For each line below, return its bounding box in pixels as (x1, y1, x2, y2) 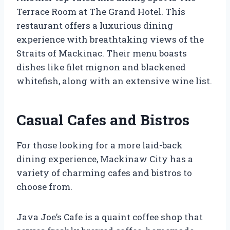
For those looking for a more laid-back (16, 139, 183, 151)
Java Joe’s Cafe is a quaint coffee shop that (16, 210, 203, 223)
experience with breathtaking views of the (16, 33, 204, 45)
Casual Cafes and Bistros (16, 110, 189, 129)
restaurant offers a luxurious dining (16, 19, 173, 31)
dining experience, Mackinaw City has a (16, 152, 193, 165)
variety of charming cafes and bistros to (16, 166, 192, 179)
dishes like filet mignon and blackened (16, 61, 186, 73)
